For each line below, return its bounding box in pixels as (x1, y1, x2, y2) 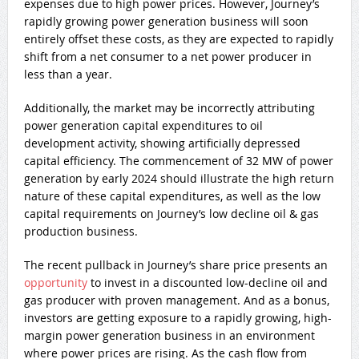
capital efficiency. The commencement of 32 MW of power (23, 152, 333, 168)
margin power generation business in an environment (23, 327, 315, 343)
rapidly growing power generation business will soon (23, 13, 309, 29)
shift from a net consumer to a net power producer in (23, 48, 312, 64)
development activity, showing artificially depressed (23, 135, 301, 151)
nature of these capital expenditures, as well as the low (23, 188, 321, 204)
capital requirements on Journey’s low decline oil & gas (23, 205, 319, 221)
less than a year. (23, 66, 112, 82)
